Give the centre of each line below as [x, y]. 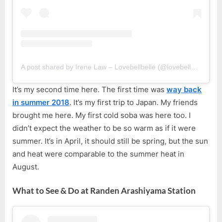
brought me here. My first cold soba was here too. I [102, 115]
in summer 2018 [41, 102]
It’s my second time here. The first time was [89, 89]
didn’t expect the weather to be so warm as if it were [104, 128]
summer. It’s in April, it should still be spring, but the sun [110, 141]
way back [184, 89]
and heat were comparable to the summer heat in [98, 154]
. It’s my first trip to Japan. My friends [134, 102]
